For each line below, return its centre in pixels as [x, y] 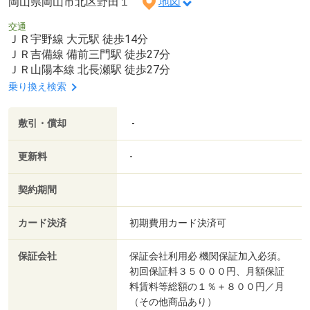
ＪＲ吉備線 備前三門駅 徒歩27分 [89, 55]
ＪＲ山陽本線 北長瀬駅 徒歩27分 [89, 70]
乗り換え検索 [37, 87]
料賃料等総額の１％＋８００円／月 [207, 286]
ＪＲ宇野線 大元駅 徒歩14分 [78, 39]
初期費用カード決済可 [178, 222]
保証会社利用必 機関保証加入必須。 [208, 256]
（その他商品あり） [173, 301]
